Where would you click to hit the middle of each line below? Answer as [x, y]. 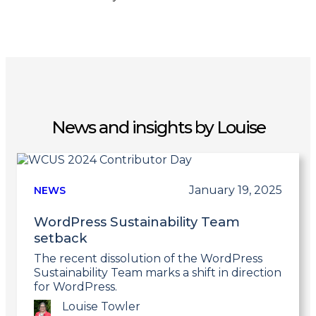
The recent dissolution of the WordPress [148, 258]
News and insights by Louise [158, 127]
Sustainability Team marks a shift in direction [158, 272]
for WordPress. [75, 286]
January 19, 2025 [236, 190]
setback [61, 238]
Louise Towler [101, 306]
